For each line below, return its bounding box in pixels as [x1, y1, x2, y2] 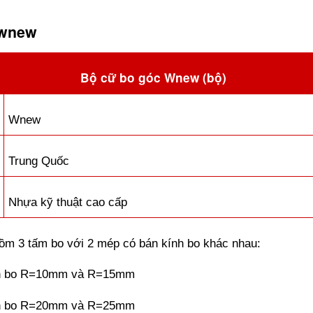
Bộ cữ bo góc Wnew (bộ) [80, 69, 226, 87]
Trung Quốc [8, 154, 70, 168]
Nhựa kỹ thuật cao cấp [8, 195, 128, 210]
